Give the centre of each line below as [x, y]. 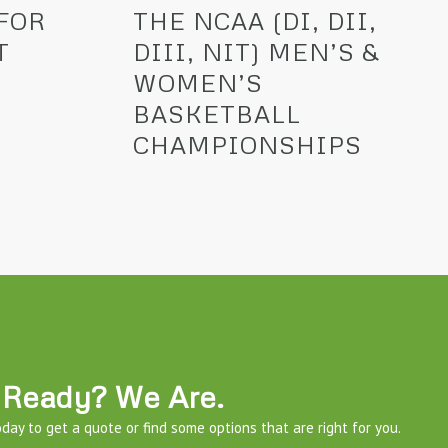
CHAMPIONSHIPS [247, 145]
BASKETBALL [216, 114]
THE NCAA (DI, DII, [254, 21]
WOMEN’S [197, 83]
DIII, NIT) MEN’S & [256, 52]
